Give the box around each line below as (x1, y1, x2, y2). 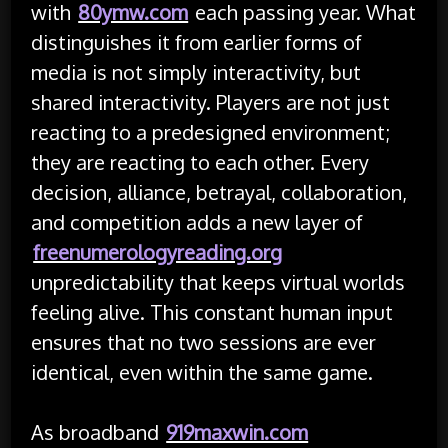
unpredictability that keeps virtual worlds (31, 268, 406, 295)
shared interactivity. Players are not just (31, 88, 391, 115)
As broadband (31, 418, 165, 445)
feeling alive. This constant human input (31, 298, 394, 325)
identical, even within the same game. (31, 358, 374, 385)
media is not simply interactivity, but (31, 58, 362, 85)
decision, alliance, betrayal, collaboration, (31, 178, 408, 205)
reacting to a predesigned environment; (31, 118, 391, 145)
